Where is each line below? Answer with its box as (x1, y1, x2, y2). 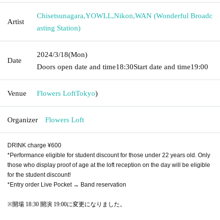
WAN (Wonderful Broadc (135, 11, 213, 20)
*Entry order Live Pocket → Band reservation (7, 181, 126, 188)
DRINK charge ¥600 (7, 141, 61, 149)
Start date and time (134, 62, 191, 71)
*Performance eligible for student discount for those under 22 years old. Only (7, 151, 210, 159)
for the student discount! (7, 171, 71, 178)
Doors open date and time (37, 62, 116, 71)
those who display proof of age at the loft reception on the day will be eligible (7, 161, 210, 168)
